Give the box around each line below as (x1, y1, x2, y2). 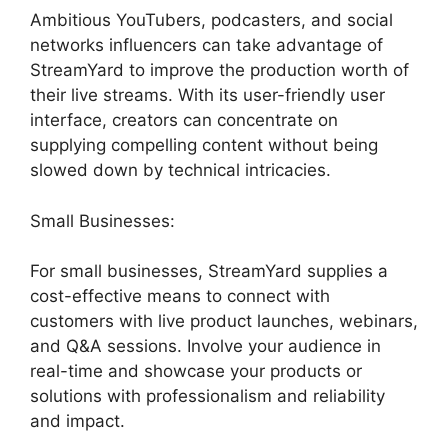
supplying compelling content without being (30, 135, 378, 156)
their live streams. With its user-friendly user (30, 85, 385, 106)
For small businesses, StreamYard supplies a (30, 261, 388, 282)
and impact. (30, 411, 125, 432)
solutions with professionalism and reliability (30, 386, 385, 407)
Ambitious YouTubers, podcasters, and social (30, 10, 393, 31)
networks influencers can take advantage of (30, 35, 383, 56)
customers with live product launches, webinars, (30, 311, 418, 332)
